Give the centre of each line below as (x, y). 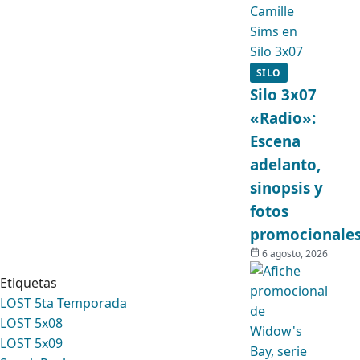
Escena (275, 141)
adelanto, (285, 164)
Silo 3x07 (283, 94)
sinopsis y (286, 188)
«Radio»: (282, 118)
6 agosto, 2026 (295, 254)
